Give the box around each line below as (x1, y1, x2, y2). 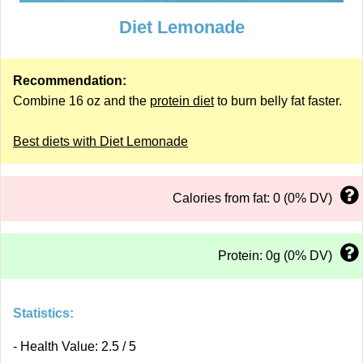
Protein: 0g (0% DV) (218, 249, 332, 263)
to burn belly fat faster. (214, 94, 342, 108)
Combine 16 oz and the (13, 94, 150, 108)
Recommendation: (13, 74, 126, 88)
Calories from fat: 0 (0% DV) (173, 191, 332, 205)
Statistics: (13, 306, 74, 320)
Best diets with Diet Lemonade (13, 135, 188, 148)
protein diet (150, 94, 214, 108)
